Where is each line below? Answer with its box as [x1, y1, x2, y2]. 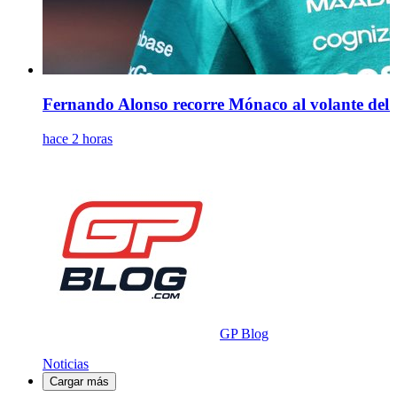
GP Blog [220, 325, 269, 341]
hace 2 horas [43, 130, 113, 146]
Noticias [43, 355, 89, 371]
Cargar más [50, 374, 109, 388]
